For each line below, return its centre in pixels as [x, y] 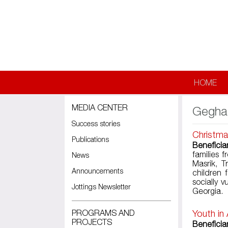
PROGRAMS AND [103, 213]
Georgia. [209, 191]
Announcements [97, 171]
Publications [90, 139]
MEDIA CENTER [100, 107]
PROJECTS [92, 222]
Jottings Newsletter [101, 187]
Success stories [96, 123]
